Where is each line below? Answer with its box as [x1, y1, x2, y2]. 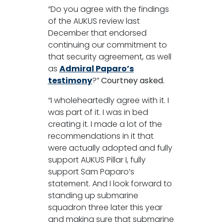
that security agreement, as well [48, 51, 171, 62]
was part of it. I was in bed [48, 106, 148, 118]
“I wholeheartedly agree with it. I [48, 94, 169, 106]
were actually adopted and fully [48, 142, 172, 154]
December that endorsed [48, 27, 147, 39]
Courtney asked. [101, 74, 165, 86]
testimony [48, 74, 92, 86]
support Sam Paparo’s [48, 166, 134, 177]
